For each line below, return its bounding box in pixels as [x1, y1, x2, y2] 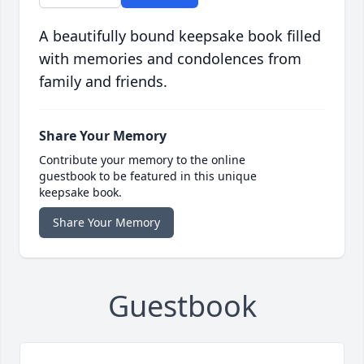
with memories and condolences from [39, 49, 301, 69]
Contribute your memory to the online [39, 152, 245, 168]
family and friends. [39, 71, 167, 92]
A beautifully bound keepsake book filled [39, 26, 321, 46]
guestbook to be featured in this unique [39, 168, 257, 184]
